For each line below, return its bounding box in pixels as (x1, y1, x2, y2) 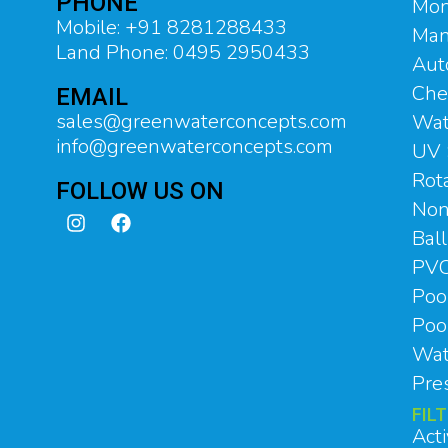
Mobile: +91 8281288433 (56, 14, 287, 42)
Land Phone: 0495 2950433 (56, 39, 310, 67)
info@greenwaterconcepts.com (56, 133, 333, 161)
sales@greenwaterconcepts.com (56, 108, 347, 136)
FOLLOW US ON (56, 177, 224, 206)
